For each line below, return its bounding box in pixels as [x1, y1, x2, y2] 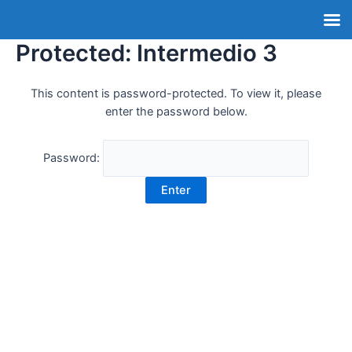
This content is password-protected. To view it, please [31, 86, 321, 101]
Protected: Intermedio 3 [16, 39, 277, 67]
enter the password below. [104, 104, 247, 119]
